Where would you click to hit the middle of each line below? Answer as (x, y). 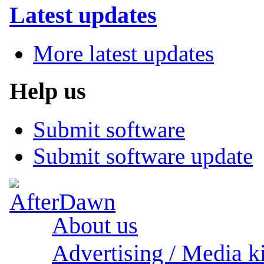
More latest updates (123, 53)
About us (95, 225)
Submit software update (143, 156)
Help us (48, 91)
